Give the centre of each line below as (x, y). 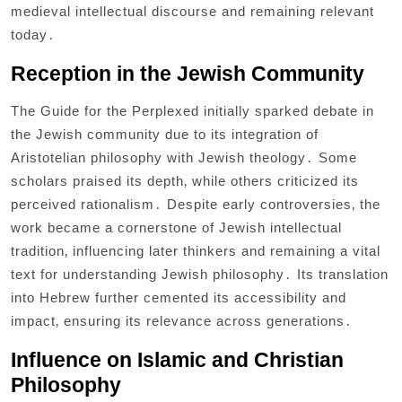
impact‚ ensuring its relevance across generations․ (182, 321)
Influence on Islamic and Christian (177, 360)
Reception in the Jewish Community (188, 74)
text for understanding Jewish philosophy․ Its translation (200, 275)
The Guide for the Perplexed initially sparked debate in (192, 111)
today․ (33, 35)
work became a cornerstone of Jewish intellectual (176, 228)
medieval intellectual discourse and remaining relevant (192, 12)
